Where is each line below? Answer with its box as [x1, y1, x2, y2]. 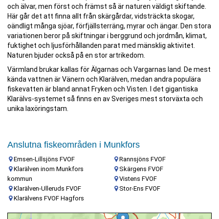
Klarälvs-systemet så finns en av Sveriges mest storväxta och [7, 95, 203, 103]
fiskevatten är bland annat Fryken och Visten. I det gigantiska [7, 85, 198, 93]
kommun [7, 175, 32, 182]
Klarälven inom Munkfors [14, 165, 84, 173]
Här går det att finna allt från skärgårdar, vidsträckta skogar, [7, 12, 195, 20]
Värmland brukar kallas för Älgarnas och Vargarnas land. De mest [7, 66, 211, 73]
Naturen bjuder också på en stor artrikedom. [7, 51, 145, 59]
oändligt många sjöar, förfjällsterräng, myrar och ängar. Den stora [7, 22, 211, 30]
